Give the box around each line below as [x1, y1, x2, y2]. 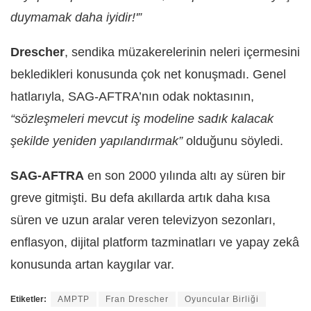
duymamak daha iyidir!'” [10, 10, 142, 24]
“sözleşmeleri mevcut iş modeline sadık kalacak [10, 111, 274, 126]
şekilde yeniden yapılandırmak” [10, 133, 183, 148]
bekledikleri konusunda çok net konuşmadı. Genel [10, 67, 286, 81]
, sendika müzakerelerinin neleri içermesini [65, 44, 300, 59]
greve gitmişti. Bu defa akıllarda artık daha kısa [10, 190, 270, 205]
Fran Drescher [106, 294, 169, 304]
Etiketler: [10, 294, 47, 304]
